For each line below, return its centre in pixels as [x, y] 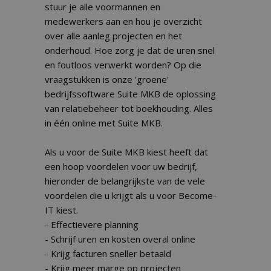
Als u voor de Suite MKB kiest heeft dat [126, 152]
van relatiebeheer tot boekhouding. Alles [129, 108]
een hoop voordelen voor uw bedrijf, [121, 166]
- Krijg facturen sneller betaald [108, 253]
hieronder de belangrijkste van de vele [125, 181]
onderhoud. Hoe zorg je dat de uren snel [130, 50]
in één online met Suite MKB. [104, 123]
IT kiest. [61, 210]
